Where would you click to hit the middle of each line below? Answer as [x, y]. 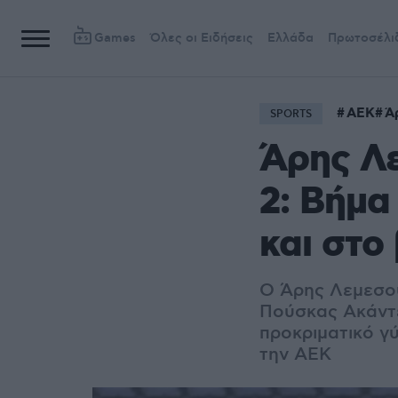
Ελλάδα [291, 38]
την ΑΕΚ [295, 355]
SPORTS [291, 114]
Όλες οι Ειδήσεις [202, 38]
